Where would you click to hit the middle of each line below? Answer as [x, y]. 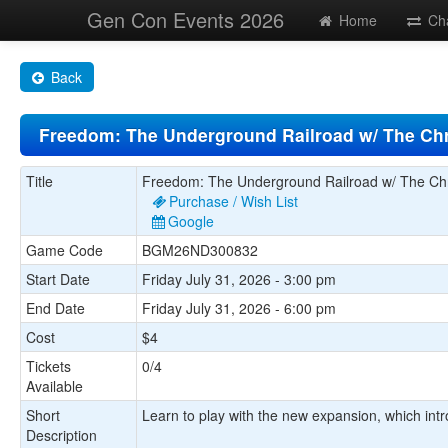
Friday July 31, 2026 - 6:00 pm [239, 308]
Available [54, 386]
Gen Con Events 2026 [185, 19]
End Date [55, 308]
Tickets [48, 366]
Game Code [64, 250]
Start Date [58, 279]
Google [191, 221]
